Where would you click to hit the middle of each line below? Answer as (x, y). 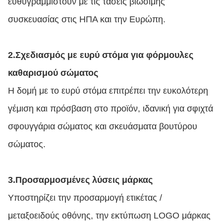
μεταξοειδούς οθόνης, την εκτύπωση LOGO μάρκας (109, 216)
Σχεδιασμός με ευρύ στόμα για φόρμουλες (104, 55)
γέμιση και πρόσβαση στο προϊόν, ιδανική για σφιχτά (111, 109)
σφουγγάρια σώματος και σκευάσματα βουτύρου (103, 126)
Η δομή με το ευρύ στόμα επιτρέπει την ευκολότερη (108, 91)
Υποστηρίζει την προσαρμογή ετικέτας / (85, 198)
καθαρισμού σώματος (53, 73)
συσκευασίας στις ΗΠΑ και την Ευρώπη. (87, 19)
